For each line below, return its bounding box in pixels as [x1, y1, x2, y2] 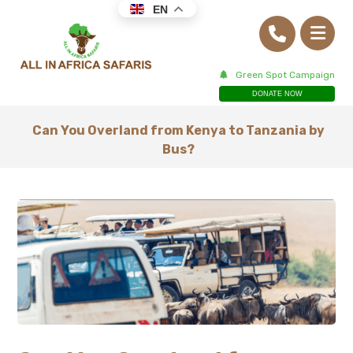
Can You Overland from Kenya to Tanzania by [32, 123, 325, 138]
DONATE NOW [251, 90, 303, 98]
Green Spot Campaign [236, 69, 336, 81]
